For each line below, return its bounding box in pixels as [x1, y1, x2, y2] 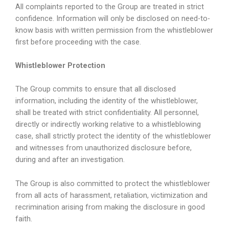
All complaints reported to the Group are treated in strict [15, 2, 204, 11]
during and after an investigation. [15, 155, 125, 165]
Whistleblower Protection [15, 61, 105, 71]
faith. [15, 214, 32, 223]
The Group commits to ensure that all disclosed [15, 84, 176, 94]
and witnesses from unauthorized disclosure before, [15, 143, 192, 153]
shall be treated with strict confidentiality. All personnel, [15, 108, 199, 118]
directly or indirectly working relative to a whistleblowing [15, 120, 201, 129]
